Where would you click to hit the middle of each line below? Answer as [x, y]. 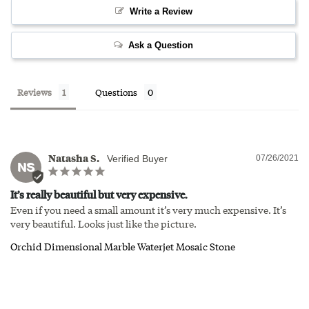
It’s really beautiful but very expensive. [99, 194]
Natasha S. [74, 158]
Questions [116, 92]
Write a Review [161, 11]
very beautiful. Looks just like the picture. [103, 223]
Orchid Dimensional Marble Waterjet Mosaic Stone [123, 246]
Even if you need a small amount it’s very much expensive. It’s [148, 209]
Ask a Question [161, 45]
